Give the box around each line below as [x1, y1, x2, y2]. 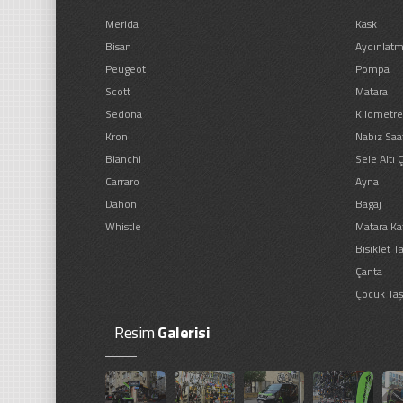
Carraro [105, 172, 139, 190]
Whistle [105, 217, 141, 235]
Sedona [105, 104, 142, 122]
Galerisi [154, 319, 210, 345]
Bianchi [105, 149, 141, 167]
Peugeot [105, 59, 146, 77]
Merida [105, 14, 139, 32]
